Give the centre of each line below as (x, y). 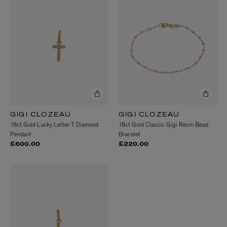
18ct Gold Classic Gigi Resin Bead (163, 124)
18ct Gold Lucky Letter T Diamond (54, 124)
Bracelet (129, 134)
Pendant (21, 134)
